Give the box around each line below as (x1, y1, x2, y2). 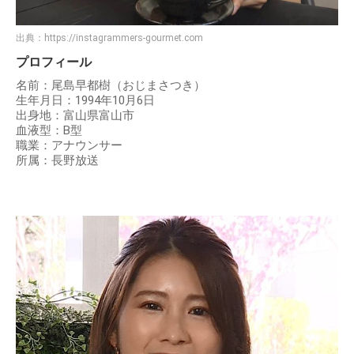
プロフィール (16, 54, 92, 70)
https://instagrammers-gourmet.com (44, 32, 203, 43)
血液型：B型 (16, 122, 82, 137)
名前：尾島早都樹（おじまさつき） (16, 77, 205, 92)
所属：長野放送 (16, 153, 99, 168)
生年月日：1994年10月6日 (16, 92, 155, 107)
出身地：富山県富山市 (16, 107, 134, 122)
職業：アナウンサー (16, 137, 122, 153)
